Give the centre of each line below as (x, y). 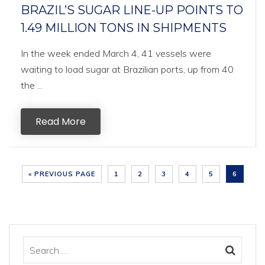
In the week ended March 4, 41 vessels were (116, 53)
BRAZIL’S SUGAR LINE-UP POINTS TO (132, 10)
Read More (61, 122)
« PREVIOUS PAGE (62, 174)
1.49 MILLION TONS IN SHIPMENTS (124, 28)
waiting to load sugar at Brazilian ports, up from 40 (127, 69)
